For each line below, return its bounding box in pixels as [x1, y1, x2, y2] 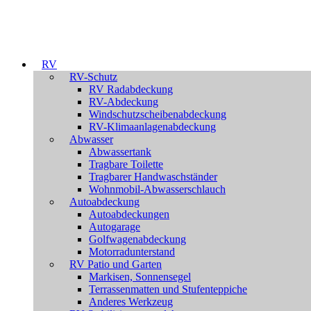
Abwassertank [89, 146, 151, 158]
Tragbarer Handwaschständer [89, 171, 217, 183]
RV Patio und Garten [69, 258, 162, 270]
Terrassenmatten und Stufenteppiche [89, 283, 247, 295]
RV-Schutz [69, 71, 117, 83]
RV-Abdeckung [89, 96, 158, 108]
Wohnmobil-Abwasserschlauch [89, 183, 226, 195]
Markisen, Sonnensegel [89, 271, 191, 283]
